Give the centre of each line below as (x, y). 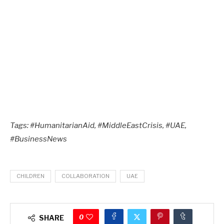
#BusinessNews (38, 139)
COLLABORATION (85, 176)
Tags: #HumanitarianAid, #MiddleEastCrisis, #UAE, (98, 125)
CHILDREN (30, 176)
